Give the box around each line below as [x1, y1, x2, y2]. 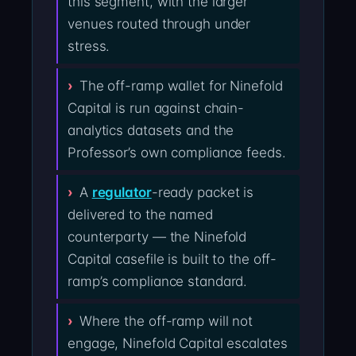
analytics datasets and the [68, 122, 234, 139]
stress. [68, 38, 110, 55]
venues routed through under [68, 16, 251, 33]
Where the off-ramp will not [79, 313, 253, 330]
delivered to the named [68, 207, 213, 223]
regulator [91, 184, 152, 201]
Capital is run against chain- [68, 100, 245, 117]
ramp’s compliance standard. [68, 273, 248, 290]
